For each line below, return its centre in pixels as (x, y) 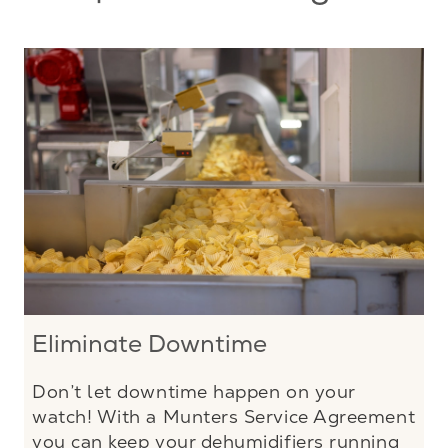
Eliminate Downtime (149, 346)
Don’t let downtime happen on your (193, 391)
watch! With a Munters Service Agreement (224, 416)
